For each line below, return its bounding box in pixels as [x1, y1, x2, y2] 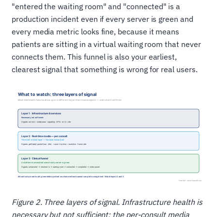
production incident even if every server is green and [12, 14, 193, 24]
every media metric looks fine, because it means [12, 26, 180, 36]
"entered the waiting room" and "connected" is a [12, 1, 181, 11]
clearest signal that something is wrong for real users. [12, 64, 198, 74]
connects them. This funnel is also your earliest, [12, 51, 177, 62]
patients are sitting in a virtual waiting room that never [12, 39, 201, 49]
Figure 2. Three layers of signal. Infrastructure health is [12, 197, 202, 207]
